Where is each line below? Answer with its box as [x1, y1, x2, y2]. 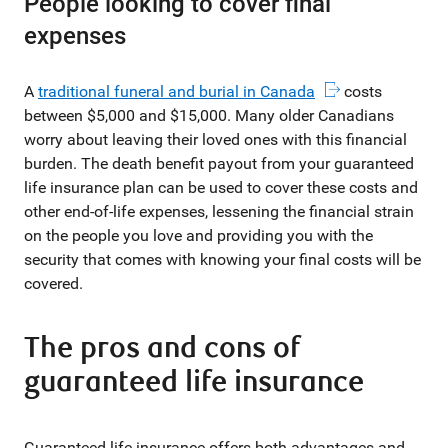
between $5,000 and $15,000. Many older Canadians [24, 106, 394, 125]
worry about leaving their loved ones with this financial [24, 130, 407, 149]
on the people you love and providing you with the [24, 226, 373, 245]
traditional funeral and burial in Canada [38, 82, 315, 101]
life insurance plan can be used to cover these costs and [24, 178, 418, 197]
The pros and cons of [24, 331, 300, 366]
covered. [24, 274, 83, 293]
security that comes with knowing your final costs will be [24, 250, 421, 269]
